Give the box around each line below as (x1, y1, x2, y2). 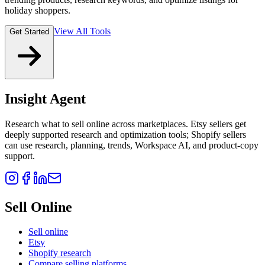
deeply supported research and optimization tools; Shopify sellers (5, 129, 246, 140)
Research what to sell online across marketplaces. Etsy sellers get (5, 118, 246, 129)
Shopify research (28, 248, 91, 258)
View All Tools (54, 25, 111, 36)
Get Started (9, 27, 49, 36)
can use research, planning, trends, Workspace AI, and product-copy (5, 140, 258, 150)
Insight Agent (5, 91, 86, 106)
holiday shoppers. (5, 5, 70, 15)
